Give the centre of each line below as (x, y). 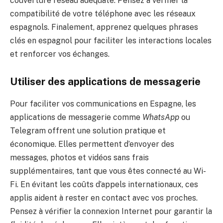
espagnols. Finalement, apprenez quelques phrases (104, 27)
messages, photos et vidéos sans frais (79, 157)
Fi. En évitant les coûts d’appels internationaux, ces (104, 184)
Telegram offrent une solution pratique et (88, 130)
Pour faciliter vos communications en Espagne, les (103, 104)
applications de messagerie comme (76, 117)
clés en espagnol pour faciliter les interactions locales (111, 40)
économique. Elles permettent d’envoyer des (92, 144)
